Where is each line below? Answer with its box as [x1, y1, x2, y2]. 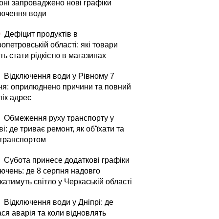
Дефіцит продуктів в [2, 30, 78, 38]
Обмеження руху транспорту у [2, 114, 114, 122]
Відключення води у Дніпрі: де [2, 198, 113, 206]
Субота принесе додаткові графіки [2, 156, 130, 164]
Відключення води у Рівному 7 [2, 72, 114, 80]
